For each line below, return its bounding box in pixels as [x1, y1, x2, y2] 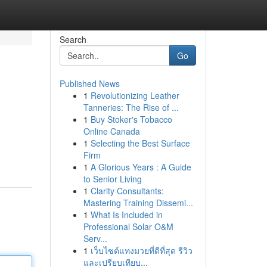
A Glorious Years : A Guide [90, 161, 191, 173]
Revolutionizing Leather [90, 89, 179, 101]
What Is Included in [90, 209, 163, 221]
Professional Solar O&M [83, 221, 173, 232]
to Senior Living [83, 173, 142, 185]
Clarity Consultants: [90, 185, 164, 197]
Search [59, 33, 86, 45]
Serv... [83, 232, 107, 244]
